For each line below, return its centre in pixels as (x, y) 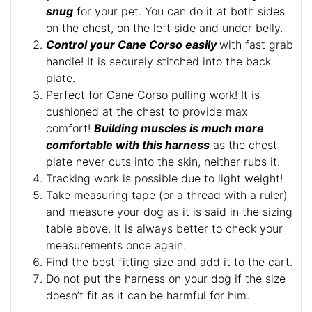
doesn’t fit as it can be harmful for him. (148, 295)
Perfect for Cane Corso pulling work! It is (153, 94)
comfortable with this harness (128, 145)
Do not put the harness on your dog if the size (166, 278)
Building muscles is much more (179, 128)
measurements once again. (116, 245)
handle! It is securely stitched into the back (158, 61)
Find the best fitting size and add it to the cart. (169, 262)
